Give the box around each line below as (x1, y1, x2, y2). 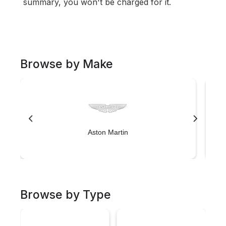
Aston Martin (88, 128, 128, 136)
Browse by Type (20, 188, 111, 202)
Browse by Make (20, 57, 113, 71)
